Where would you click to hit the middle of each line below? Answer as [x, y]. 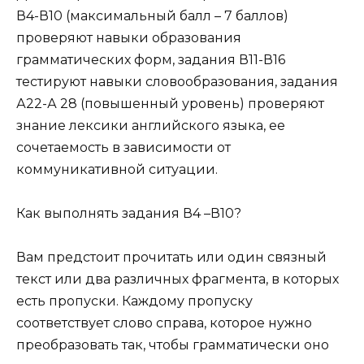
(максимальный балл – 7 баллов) [184, 15]
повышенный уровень [162, 103]
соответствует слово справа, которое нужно [164, 323]
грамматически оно [261, 345]
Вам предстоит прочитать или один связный [171, 258]
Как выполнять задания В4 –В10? [129, 214]
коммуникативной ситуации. [117, 169]
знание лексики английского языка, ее [151, 125]
